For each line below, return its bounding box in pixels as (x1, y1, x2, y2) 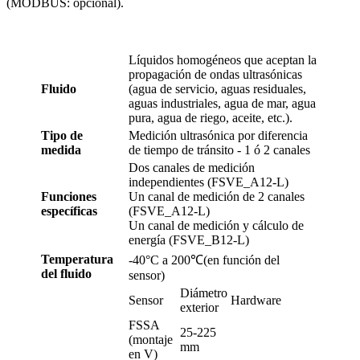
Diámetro (180, 285, 227, 300)
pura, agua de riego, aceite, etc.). (129, 110, 292, 125)
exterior (180, 300, 219, 314)
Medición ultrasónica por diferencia (129, 128, 308, 142)
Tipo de (41, 128, 83, 142)
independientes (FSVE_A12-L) (129, 174, 288, 189)
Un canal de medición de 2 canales (129, 189, 305, 203)
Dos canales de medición (129, 160, 255, 174)
